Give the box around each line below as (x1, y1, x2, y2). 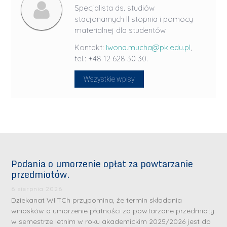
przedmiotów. (11, 167, 70, 182)
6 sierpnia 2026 (11, 185, 63, 193)
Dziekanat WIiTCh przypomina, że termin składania (11, 196, 182, 205)
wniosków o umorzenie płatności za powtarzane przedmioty (11, 206, 215, 216)
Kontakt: (74, 43, 106, 53)
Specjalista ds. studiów (74, 3, 155, 13)
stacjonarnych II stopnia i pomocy (74, 14, 194, 24)
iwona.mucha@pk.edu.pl (106, 43, 191, 53)
